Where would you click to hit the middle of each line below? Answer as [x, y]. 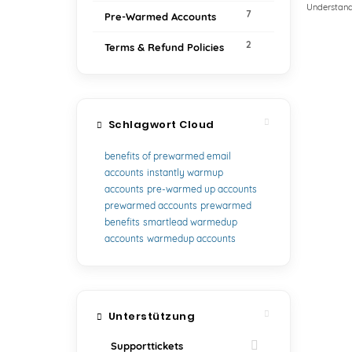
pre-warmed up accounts [202, 189]
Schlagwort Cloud [158, 125]
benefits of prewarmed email [168, 156]
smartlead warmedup [190, 222]
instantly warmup [185, 172]
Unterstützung [148, 316]
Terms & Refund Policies [164, 47]
